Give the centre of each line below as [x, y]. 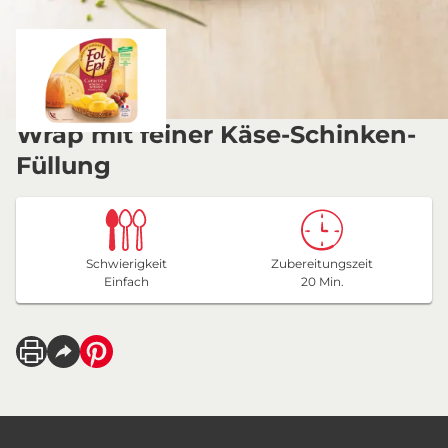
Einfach [126, 281]
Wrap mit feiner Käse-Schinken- [216, 134]
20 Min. [322, 281]
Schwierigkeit [126, 263]
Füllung [63, 165]
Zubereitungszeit [322, 263]
